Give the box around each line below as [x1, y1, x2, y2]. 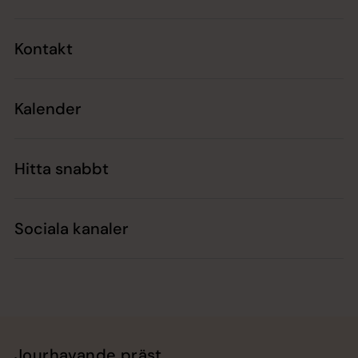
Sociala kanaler [14, 218, 129, 240]
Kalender [14, 98, 82, 120]
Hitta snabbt [14, 158, 109, 180]
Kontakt [14, 38, 73, 60]
